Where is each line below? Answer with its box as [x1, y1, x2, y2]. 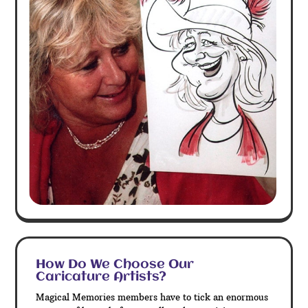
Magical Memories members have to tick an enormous [36, 291, 269, 302]
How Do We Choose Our [36, 257, 195, 272]
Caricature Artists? [36, 269, 167, 284]
